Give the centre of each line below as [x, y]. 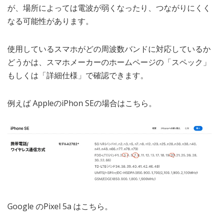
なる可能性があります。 [50, 21]
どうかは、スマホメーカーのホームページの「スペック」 [109, 62]
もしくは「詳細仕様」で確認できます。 [78, 76]
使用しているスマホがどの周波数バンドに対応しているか [109, 49]
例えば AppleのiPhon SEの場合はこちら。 [82, 103]
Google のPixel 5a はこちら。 [60, 206]
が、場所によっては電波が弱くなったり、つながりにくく [109, 8]
